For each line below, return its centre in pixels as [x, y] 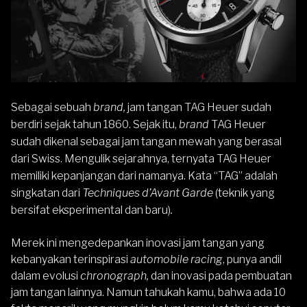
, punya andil [252, 259]
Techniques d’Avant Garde [148, 193]
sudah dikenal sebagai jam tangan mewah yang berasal [146, 142]
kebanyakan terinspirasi [71, 259]
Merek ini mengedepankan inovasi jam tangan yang [138, 243]
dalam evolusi [46, 276]
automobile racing [176, 259]
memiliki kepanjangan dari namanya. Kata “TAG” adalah [144, 176]
